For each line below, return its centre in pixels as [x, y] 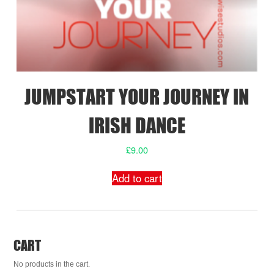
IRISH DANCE [137, 124]
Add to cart [137, 178]
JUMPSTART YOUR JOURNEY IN [137, 96]
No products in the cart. [52, 265]
